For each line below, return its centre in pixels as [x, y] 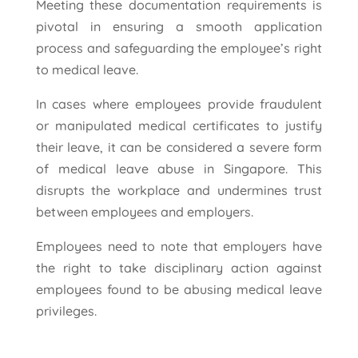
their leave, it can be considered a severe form [179, 147]
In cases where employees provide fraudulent [179, 104]
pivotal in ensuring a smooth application [179, 27]
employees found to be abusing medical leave [179, 290]
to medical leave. [87, 70]
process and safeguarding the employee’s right [179, 48]
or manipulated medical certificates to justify [179, 126]
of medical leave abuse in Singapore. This [179, 169]
